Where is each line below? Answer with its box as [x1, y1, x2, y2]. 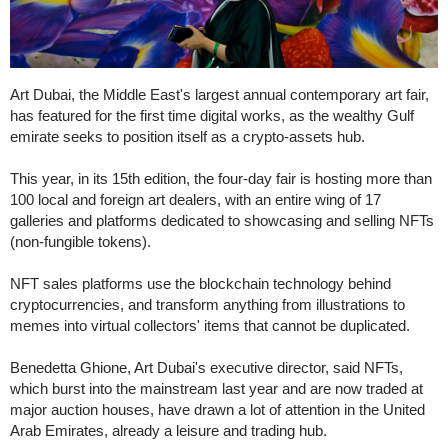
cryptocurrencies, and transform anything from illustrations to [10, 296, 405, 314]
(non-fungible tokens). [10, 233, 151, 251]
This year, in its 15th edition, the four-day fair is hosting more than [10, 170, 432, 188]
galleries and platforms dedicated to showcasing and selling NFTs [10, 212, 434, 230]
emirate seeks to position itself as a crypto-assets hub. [10, 128, 365, 146]
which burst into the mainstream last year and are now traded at [10, 380, 423, 398]
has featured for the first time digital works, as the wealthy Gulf [10, 107, 414, 125]
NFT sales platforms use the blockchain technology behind [10, 275, 391, 293]
